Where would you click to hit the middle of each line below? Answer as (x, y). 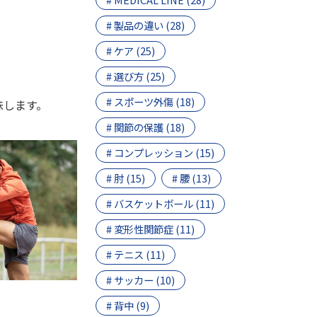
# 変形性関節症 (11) (151, 229)
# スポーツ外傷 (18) (151, 102)
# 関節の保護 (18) (146, 127)
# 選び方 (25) (136, 76)
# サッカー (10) (141, 280)
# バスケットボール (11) (161, 204)
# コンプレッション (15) (161, 153)
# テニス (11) (136, 255)
